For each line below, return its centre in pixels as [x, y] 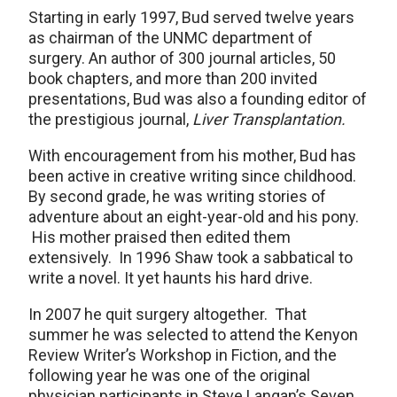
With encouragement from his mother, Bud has [192, 156]
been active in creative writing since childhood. [194, 176]
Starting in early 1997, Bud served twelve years [191, 18]
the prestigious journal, [110, 120]
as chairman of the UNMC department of [171, 38]
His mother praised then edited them [160, 237]
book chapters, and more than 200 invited [173, 79]
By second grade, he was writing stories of [177, 197]
